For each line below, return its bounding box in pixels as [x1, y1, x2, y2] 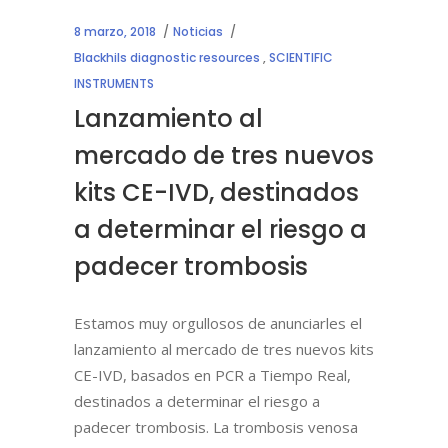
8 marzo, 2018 [74, 22, 156, 40]
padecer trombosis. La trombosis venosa [74, 416, 358, 437]
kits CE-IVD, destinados [74, 175, 359, 209]
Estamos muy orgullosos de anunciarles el [74, 312, 362, 333]
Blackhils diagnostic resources [74, 48, 260, 66]
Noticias [173, 22, 223, 40]
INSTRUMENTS [74, 74, 154, 92]
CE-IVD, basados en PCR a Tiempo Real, [74, 364, 351, 385]
